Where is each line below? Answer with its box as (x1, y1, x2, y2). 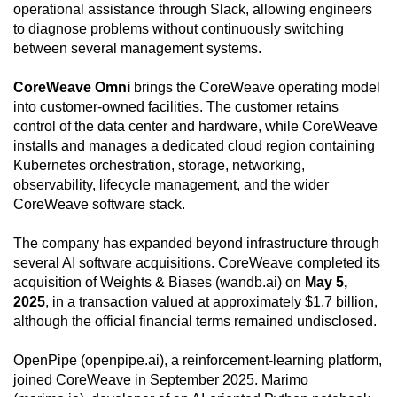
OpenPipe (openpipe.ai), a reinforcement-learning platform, (13, 353, 382, 369)
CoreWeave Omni (13, 80, 130, 96)
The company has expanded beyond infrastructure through (13, 236, 379, 252)
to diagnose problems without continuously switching (13, 21, 344, 37)
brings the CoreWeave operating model (130, 80, 380, 96)
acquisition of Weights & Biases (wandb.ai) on (13, 275, 305, 291)
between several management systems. (13, 41, 261, 57)
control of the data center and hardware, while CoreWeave (13, 119, 378, 135)
